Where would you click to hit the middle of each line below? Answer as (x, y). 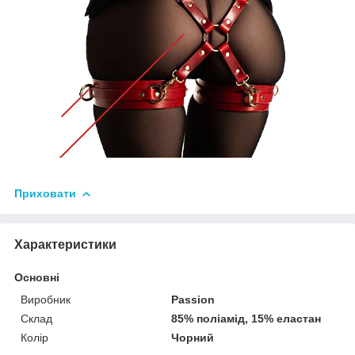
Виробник (46, 299)
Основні (37, 277)
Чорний (193, 337)
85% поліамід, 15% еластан (246, 318)
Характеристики (65, 244)
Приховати (45, 193)
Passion (193, 299)
